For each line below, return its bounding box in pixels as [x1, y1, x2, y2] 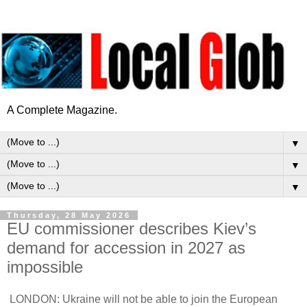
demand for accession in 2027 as [7, 238, 245, 257]
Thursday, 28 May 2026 [7, 210, 131, 219]
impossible [7, 257, 83, 276]
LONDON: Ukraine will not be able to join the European [7, 293, 278, 306]
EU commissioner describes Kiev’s [7, 219, 256, 238]
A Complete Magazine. [7, 103, 117, 116]
